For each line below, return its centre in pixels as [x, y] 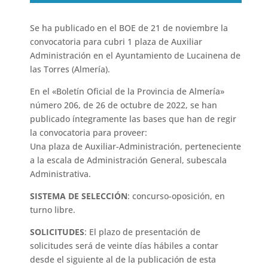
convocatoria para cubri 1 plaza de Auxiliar [116, 42]
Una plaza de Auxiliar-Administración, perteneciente [136, 147]
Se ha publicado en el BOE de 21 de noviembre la [129, 28]
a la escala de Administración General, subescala [129, 160]
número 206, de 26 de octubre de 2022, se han [124, 105]
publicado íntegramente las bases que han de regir [133, 119]
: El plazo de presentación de [143, 232]
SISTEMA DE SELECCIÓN [79, 196]
